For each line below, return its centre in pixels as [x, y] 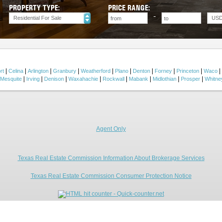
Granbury [65, 71]
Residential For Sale [37, 18]
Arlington [38, 71]
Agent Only [111, 129]
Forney [163, 71]
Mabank [139, 79]
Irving [33, 79]
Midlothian [165, 79]
